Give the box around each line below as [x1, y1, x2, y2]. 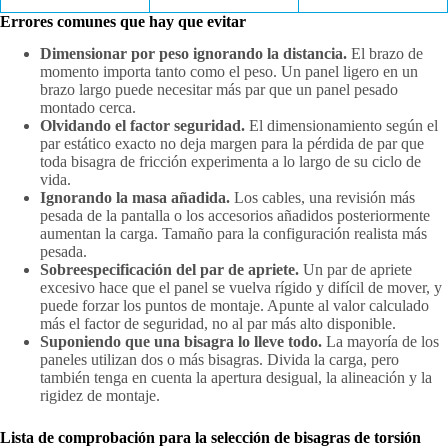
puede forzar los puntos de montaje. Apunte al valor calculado [40, 297, 429, 315]
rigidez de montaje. [40, 387, 160, 405]
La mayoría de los [322, 333, 439, 351]
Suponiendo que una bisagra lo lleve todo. [40, 333, 322, 351]
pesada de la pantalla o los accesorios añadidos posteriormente [40, 207, 430, 225]
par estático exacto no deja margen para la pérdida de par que [40, 135, 424, 153]
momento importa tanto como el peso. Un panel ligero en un [40, 63, 418, 81]
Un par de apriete [299, 261, 412, 279]
